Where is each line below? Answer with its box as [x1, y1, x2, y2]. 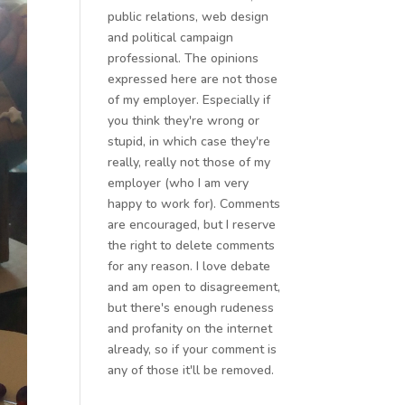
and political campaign [108, 29, 234, 46]
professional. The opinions [108, 50, 259, 67]
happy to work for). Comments [108, 195, 281, 212]
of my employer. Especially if [108, 91, 271, 108]
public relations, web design [108, 8, 269, 25]
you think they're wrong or [108, 112, 260, 129]
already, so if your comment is [108, 341, 278, 358]
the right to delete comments [108, 237, 276, 254]
